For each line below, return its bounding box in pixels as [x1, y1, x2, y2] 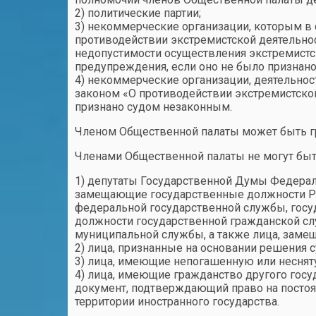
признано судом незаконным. [75, 100, 232, 114]
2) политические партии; [75, 6, 201, 20]
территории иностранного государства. [75, 295, 279, 308]
